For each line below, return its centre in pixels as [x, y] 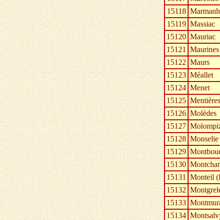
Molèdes [203, 113]
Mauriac [203, 37]
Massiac [203, 24]
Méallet [202, 75]
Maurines [205, 50]
